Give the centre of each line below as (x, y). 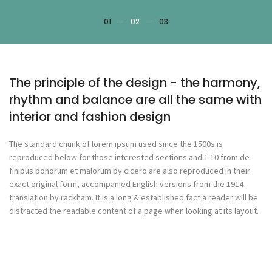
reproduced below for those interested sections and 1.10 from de (129, 157)
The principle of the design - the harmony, (135, 83)
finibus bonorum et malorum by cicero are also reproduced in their (130, 171)
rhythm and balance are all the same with (135, 100)
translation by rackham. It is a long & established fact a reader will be (134, 197)
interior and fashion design (90, 117)
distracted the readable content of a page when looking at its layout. (134, 211)
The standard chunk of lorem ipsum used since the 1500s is (116, 144)
